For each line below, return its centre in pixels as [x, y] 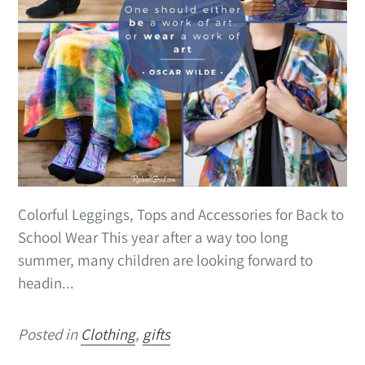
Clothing [108, 334]
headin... [46, 282]
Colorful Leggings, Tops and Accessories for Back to [181, 214]
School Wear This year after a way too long [153, 237]
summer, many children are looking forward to [165, 259]
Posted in [49, 334]
